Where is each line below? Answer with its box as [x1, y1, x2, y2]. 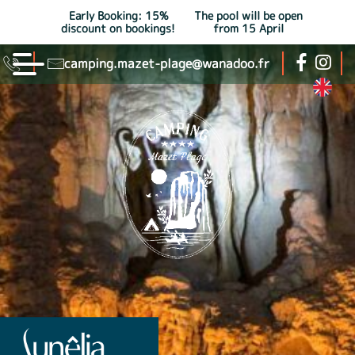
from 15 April [212, 21, 284, 36]
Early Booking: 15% [68, 8, 168, 24]
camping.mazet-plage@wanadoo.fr [64, 55, 269, 72]
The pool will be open [193, 8, 303, 24]
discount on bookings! [61, 21, 175, 36]
